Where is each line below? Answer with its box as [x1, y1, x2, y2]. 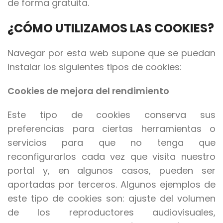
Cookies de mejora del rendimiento [7, 85, 169, 98]
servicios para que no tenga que [7, 136, 216, 149]
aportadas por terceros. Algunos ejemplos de [7, 178, 216, 191]
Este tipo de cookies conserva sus [7, 109, 216, 121]
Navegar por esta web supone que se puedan [7, 47, 216, 60]
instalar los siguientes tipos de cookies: [7, 61, 182, 74]
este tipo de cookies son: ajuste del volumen [7, 192, 216, 205]
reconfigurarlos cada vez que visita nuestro [7, 150, 216, 163]
